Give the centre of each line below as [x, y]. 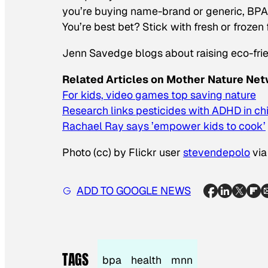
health [147, 260]
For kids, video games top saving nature [159, 95]
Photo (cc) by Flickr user [123, 152]
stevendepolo [217, 152]
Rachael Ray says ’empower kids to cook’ [164, 126]
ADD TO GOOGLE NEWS [134, 191]
